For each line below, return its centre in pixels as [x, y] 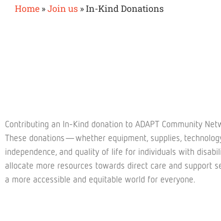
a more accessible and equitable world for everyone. [100, 180]
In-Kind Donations [125, 8]
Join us [63, 8]
